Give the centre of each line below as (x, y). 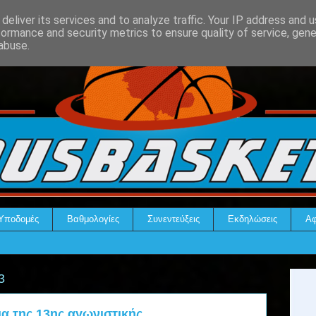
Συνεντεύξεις (173, 219)
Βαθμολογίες (93, 219)
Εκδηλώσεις (252, 219)
